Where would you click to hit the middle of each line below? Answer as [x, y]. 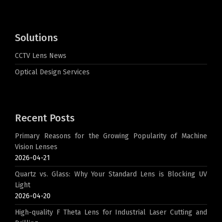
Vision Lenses [36, 147]
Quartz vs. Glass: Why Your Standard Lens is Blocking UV [111, 174]
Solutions [36, 38]
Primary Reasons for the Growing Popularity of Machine [111, 136]
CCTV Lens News [41, 56]
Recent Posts [45, 118]
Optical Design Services [52, 72]
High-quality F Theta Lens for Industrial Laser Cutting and [111, 212]
